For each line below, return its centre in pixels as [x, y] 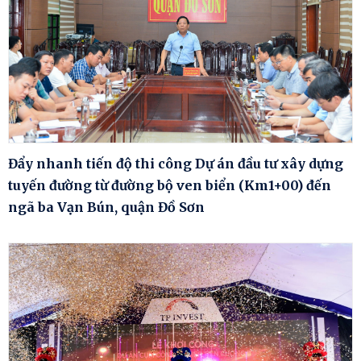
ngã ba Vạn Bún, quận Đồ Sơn [106, 207]
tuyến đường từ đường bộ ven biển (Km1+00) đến [170, 186]
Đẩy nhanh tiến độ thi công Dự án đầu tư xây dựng [176, 164]
